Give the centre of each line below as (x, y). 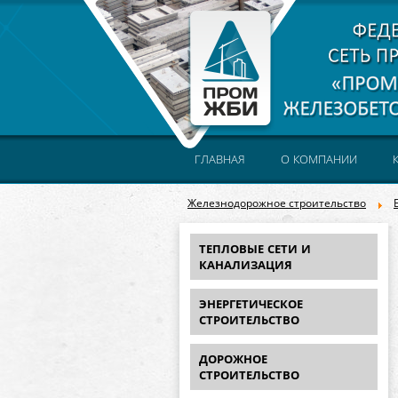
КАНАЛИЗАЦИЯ (246, 265)
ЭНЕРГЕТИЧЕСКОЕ (251, 304)
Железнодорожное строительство (277, 203)
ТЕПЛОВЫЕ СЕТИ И (255, 249)
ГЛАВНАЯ (220, 159)
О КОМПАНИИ (319, 159)
